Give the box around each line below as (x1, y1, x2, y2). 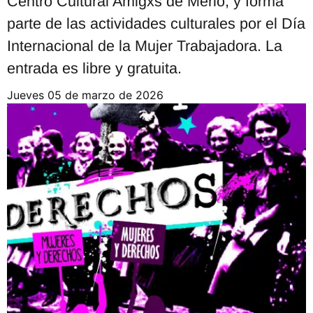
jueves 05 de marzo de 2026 (13, 87, 163, 102)
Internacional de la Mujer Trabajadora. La (7, 36, 282, 54)
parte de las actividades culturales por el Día (7, 14, 305, 32)
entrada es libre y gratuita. (7, 59, 182, 77)
